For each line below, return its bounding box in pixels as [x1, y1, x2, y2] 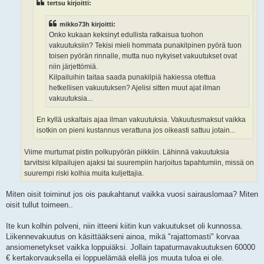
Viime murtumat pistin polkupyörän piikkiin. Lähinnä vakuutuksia [24, 147, 229, 156]
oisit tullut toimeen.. [6, 200, 73, 210]
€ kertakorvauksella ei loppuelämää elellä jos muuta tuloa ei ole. [6, 253, 224, 263]
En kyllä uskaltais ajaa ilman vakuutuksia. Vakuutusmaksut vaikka [37, 115, 246, 124]
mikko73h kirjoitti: [60, 21, 115, 28]
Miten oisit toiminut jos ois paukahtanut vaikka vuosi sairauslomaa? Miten [6, 190, 258, 199]
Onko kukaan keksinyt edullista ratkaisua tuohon [49, 31, 203, 39]
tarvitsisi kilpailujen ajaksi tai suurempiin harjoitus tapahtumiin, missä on [24, 158, 254, 167]
